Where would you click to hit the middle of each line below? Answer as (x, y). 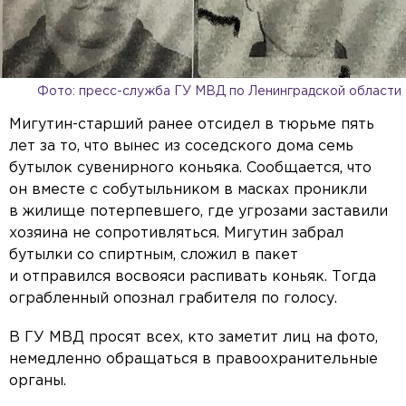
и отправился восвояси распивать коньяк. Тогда (193, 277)
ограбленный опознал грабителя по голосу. (173, 299)
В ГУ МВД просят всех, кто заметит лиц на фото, (193, 338)
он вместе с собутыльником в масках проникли (188, 190)
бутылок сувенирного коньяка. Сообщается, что (190, 169)
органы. (38, 382)
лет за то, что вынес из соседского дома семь (181, 147)
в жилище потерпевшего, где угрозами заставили (198, 212)
